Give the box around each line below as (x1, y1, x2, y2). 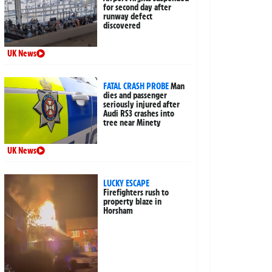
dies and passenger (103, 90, 168, 101)
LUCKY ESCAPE (103, 178, 150, 189)
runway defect (103, 11, 153, 22)
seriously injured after (103, 99, 180, 110)
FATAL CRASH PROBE (103, 81, 169, 92)
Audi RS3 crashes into (103, 108, 175, 120)
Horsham (103, 205, 134, 217)
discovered (103, 20, 141, 32)
